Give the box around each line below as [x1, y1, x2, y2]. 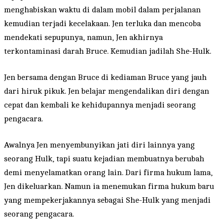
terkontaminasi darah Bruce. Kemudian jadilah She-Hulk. [4, 46, 211, 56]
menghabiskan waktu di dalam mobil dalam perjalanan [4, 5, 201, 14]
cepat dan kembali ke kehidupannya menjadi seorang [4, 100, 196, 110]
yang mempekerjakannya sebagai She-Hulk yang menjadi [4, 195, 211, 205]
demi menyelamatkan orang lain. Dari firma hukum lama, [4, 168, 213, 177]
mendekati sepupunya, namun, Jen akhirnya [4, 33, 163, 42]
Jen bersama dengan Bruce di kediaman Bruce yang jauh [4, 73, 207, 82]
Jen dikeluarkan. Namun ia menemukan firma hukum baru [4, 182, 214, 191]
